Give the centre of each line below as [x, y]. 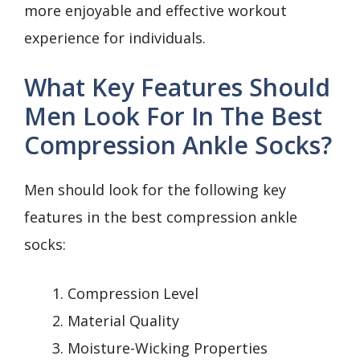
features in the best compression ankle [161, 217]
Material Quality [123, 320]
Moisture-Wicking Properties [168, 348]
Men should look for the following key [155, 189]
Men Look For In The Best [173, 116]
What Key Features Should [177, 87]
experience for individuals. [115, 37]
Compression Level [133, 293]
